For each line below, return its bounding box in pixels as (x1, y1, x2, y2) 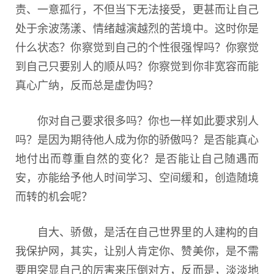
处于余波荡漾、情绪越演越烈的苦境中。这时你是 (15, 19, 259, 35)
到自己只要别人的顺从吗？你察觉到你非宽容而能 (15, 57, 259, 73)
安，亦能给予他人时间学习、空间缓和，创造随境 (15, 168, 259, 185)
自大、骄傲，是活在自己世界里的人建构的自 (15, 223, 259, 239)
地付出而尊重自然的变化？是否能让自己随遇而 (15, 149, 259, 166)
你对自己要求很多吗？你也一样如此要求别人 (15, 111, 259, 128)
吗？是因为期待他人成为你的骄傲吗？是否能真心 (15, 130, 259, 147)
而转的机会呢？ (15, 187, 92, 204)
